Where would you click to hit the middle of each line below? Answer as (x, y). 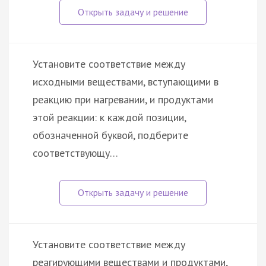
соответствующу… (75, 153)
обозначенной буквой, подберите (110, 135)
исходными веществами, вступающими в (126, 81)
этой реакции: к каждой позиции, (109, 117)
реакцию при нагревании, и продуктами (123, 99)
